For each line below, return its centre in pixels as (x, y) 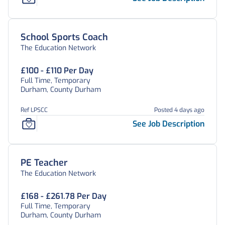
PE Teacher (44, 163)
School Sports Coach (64, 37)
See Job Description (168, 124)
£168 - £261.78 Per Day (64, 196)
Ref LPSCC (34, 110)
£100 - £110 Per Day (57, 71)
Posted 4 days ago (179, 110)
